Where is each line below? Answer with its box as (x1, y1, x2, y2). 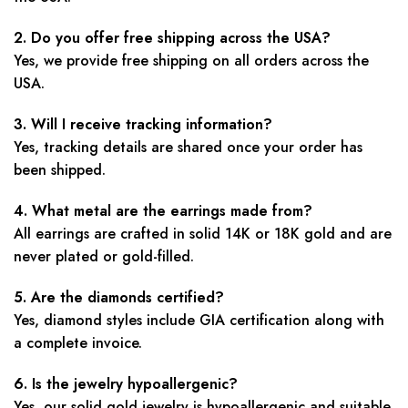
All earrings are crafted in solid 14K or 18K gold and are (14, 223, 392, 245)
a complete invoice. (14, 332, 142, 354)
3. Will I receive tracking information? (14, 114, 272, 136)
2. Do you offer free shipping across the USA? (14, 27, 331, 49)
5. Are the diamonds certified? (14, 287, 224, 309)
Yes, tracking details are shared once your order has (14, 137, 362, 158)
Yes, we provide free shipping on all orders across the (14, 50, 369, 72)
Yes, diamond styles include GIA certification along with (14, 310, 384, 331)
